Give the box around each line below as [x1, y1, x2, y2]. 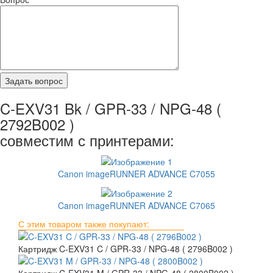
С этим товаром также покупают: [18, 218, 149, 230]
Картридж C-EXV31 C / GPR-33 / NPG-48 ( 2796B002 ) [18, 243, 233, 255]
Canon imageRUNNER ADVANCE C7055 [58, 168, 215, 180]
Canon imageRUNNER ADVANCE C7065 [58, 199, 215, 212]
